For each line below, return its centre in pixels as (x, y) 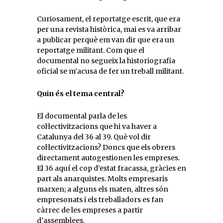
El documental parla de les (82, 116)
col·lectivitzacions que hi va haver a (97, 126)
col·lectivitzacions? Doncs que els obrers (106, 147)
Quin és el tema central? (81, 94)
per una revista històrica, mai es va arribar (109, 29)
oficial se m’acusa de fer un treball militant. (110, 71)
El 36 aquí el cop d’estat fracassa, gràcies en (111, 168)
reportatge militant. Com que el (91, 50)
